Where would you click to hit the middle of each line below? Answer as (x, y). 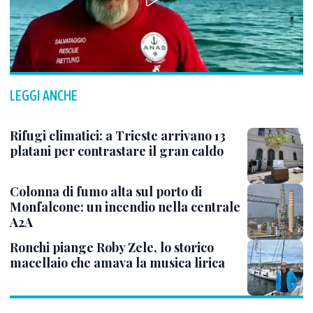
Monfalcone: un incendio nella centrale (125, 207)
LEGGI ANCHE (44, 96)
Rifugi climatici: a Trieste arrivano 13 (118, 136)
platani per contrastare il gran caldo (117, 151)
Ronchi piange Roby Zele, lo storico (112, 248)
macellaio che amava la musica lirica (117, 263)
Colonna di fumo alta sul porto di (106, 192)
